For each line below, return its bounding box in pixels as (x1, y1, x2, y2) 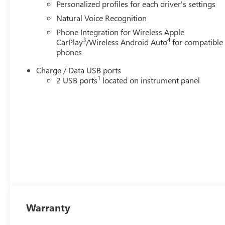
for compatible (170, 36, 223, 47)
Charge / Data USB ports (36, 64, 122, 75)
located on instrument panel (100, 74, 200, 85)
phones (56, 46, 82, 57)
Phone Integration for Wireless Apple (56, 26, 185, 37)
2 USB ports (56, 74, 98, 85)
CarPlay (56, 36, 83, 47)
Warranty (26, 200, 71, 214)
